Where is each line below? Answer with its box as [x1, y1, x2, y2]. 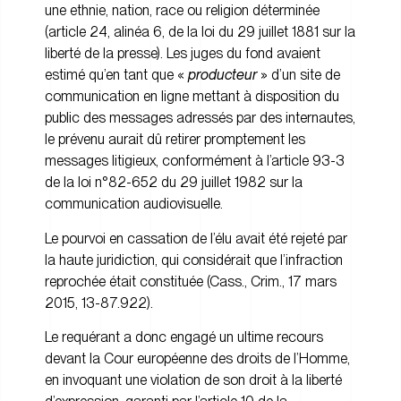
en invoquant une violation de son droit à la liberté [45, 371, 342, 389]
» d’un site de [257, 66, 340, 84]
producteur [188, 66, 257, 84]
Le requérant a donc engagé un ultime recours [45, 328, 323, 346]
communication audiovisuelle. [45, 195, 223, 213]
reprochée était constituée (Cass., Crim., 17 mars [45, 272, 337, 290]
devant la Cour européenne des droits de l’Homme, [45, 350, 350, 368]
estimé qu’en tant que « [45, 66, 188, 84]
